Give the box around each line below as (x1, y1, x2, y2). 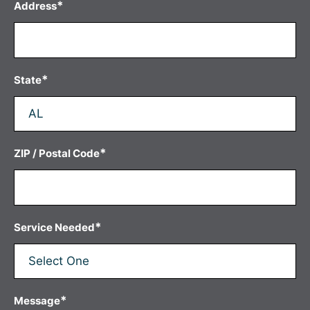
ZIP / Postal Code (14, 146, 100, 160)
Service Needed (14, 220, 95, 234)
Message (14, 293, 60, 307)
